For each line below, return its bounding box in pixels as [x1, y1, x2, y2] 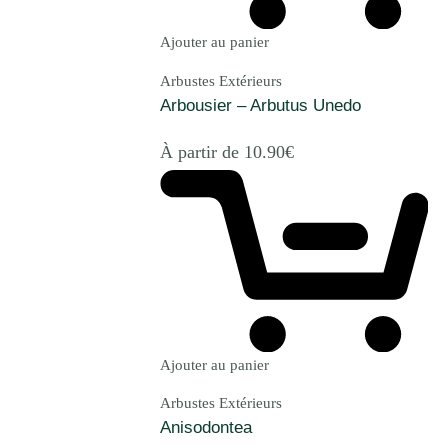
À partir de [160, 141, 244, 162]
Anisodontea [160, 417, 252, 437]
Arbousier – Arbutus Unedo [160, 95, 361, 115]
